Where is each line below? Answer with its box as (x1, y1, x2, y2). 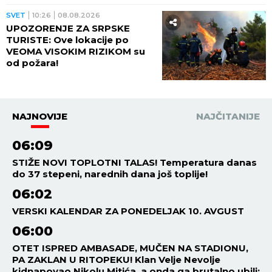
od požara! (6, 56, 58, 69)
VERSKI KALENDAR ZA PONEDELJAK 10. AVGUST (12, 205, 244, 217)
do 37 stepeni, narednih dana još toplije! (12, 168, 208, 180)
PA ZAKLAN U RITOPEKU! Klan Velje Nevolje (12, 253, 220, 265)
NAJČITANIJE (196, 110, 260, 122)
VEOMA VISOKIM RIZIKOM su (6, 45, 145, 57)
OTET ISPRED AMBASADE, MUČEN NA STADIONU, (12, 242, 248, 254)
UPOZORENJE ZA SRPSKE (6, 22, 130, 34)
